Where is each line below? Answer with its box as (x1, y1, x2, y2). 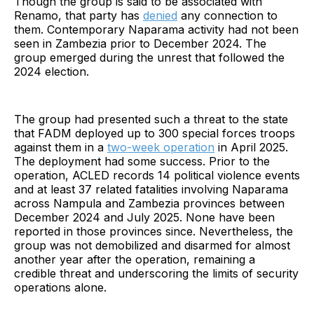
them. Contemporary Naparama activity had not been (14, 22, 299, 37)
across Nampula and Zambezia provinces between (14, 196, 285, 211)
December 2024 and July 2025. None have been (14, 210, 275, 225)
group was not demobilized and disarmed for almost (14, 238, 290, 253)
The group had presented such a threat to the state (14, 112, 288, 127)
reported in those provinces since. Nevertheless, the (14, 224, 293, 239)
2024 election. (14, 64, 89, 79)
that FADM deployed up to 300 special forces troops (14, 126, 295, 141)
